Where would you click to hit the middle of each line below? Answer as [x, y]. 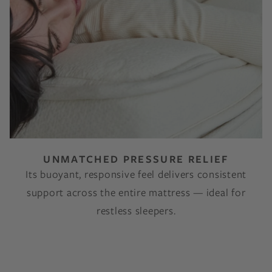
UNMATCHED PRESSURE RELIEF [136, 159]
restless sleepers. [136, 211]
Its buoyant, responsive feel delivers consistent [136, 174]
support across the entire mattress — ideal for [136, 192]
